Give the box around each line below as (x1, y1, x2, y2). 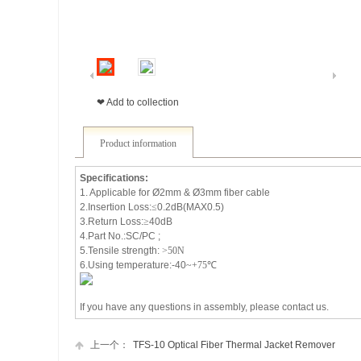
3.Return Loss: (80, 216, 143, 227)
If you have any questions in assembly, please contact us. (80, 301, 329, 313)
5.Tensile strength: (80, 245, 162, 256)
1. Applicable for (80, 187, 152, 198)
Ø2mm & (152, 187, 193, 198)
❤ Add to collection (97, 97, 179, 108)
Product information (100, 138, 176, 149)
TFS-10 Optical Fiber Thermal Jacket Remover (133, 339, 335, 351)
